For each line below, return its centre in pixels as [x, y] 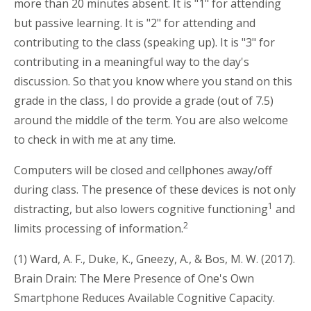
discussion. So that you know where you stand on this [153, 81]
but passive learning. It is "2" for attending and [135, 23]
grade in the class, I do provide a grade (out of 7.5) [144, 100]
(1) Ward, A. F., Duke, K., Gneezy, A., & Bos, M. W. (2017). [154, 259]
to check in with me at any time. [96, 139]
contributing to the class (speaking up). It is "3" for [144, 42]
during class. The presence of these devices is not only [155, 189]
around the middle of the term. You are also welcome [151, 120]
